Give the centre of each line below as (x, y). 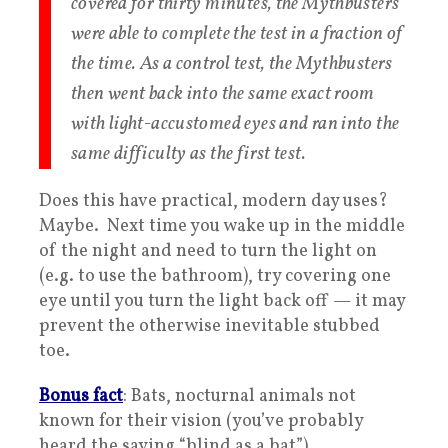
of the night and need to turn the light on (208, 252)
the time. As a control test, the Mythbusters (232, 64)
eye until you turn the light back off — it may (222, 302)
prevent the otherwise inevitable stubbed (209, 327)
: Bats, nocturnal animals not (239, 397)
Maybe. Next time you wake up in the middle (222, 227)
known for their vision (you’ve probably (201, 422)
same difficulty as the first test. (188, 154)
